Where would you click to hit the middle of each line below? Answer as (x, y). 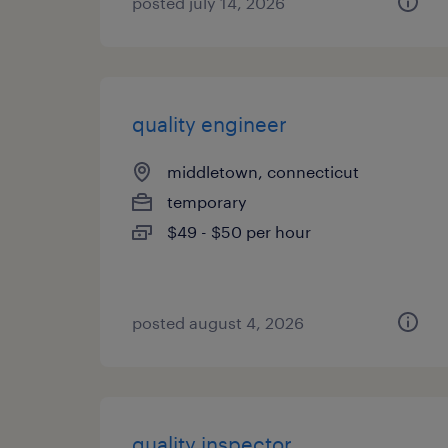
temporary (207, 201)
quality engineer (209, 124)
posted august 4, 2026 (218, 322)
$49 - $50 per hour (239, 231)
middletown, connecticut (263, 171)
